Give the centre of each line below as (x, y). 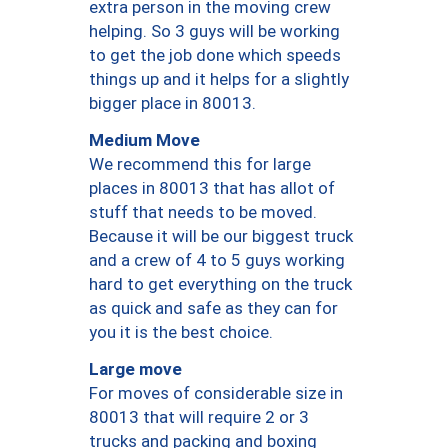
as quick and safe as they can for (213, 308)
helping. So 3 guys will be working (214, 31)
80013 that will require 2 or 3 (199, 417)
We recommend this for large (200, 164)
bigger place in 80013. (172, 103)
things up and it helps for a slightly (219, 79)
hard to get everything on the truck (220, 284)
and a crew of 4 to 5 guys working (217, 260)
